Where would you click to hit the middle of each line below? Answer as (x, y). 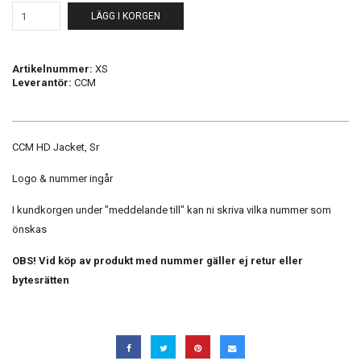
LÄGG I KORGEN (126, 16)
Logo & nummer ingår (62, 178)
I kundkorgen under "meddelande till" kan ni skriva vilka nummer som (172, 210)
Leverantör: (42, 83)
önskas (29, 229)
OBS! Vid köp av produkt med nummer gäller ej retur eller (158, 261)
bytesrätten (41, 280)
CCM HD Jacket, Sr (56, 147)
